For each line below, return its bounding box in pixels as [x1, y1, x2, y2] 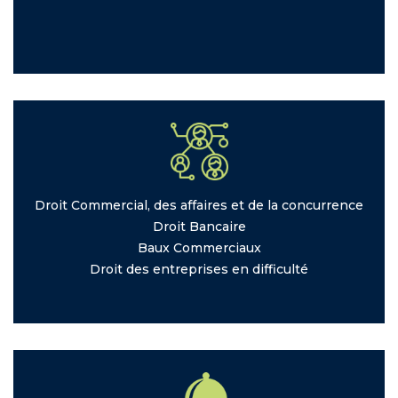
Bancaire [188, 219, 246, 235]
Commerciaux [172, 240, 261, 257]
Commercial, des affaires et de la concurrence [71, 197, 363, 214]
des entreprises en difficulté [126, 261, 308, 278]
